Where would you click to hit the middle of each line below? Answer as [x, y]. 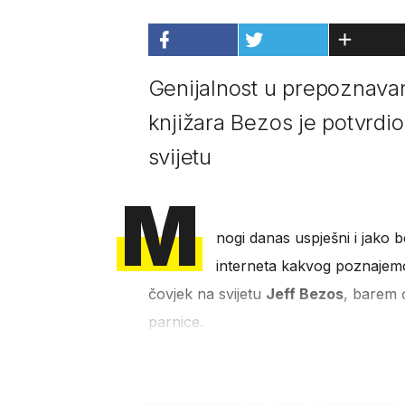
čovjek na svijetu [207, 294]
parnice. [175, 322]
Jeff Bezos [304, 294]
